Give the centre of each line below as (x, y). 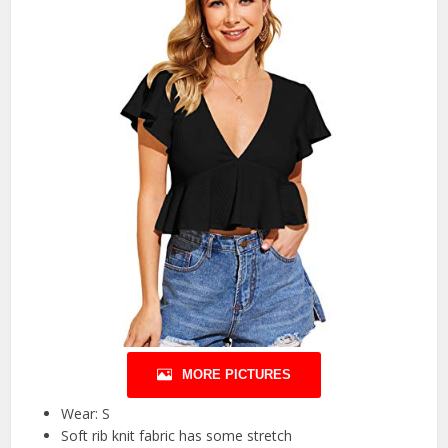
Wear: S (86, 414)
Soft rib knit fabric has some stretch (177, 436)
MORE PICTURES (236, 375)
